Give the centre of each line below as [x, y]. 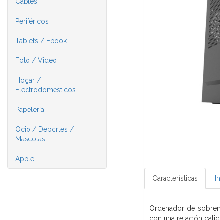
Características [175, 179]
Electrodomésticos [45, 90]
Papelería [30, 110]
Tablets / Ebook [41, 41]
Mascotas [30, 139]
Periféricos [32, 21]
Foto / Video [36, 60]
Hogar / [28, 80]
